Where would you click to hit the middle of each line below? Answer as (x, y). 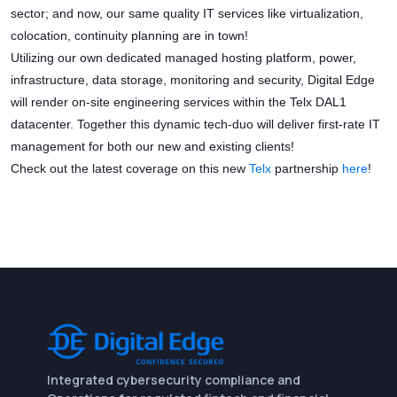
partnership (307, 169)
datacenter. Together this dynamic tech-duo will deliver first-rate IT (195, 125)
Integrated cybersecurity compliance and (173, 380)
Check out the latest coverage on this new (130, 169)
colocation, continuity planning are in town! (129, 36)
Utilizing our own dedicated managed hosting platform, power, (183, 58)
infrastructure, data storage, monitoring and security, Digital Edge (193, 80)
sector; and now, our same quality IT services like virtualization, (187, 14)
